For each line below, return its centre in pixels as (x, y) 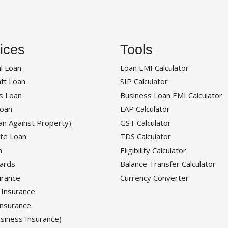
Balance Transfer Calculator (168, 164)
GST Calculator (146, 123)
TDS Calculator (146, 137)
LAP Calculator (145, 109)
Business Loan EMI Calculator (171, 95)
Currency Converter (154, 178)
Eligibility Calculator (153, 150)
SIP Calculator (144, 82)
